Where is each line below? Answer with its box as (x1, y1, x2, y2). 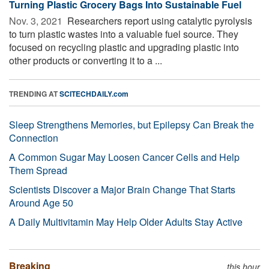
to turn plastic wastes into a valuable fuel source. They (9, 26, 238, 41)
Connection (9, 130, 58, 145)
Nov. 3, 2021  (9, 13, 65, 28)
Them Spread (9, 163, 67, 177)
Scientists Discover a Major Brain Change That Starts (9, 182, 235, 196)
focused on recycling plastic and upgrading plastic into (9, 40, 239, 54)
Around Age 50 (9, 195, 73, 210)
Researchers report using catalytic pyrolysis (65, 13, 252, 28)
